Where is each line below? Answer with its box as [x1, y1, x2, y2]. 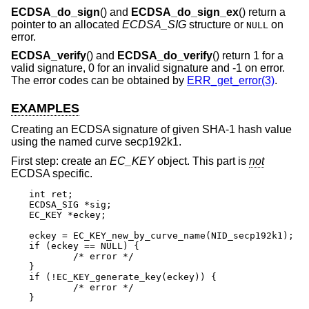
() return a [239, 6, 286, 18]
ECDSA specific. [11, 167, 92, 179]
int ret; [29, 188, 73, 199]
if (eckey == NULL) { [29, 240, 139, 251]
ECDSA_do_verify [117, 50, 212, 62]
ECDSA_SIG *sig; [29, 199, 112, 210]
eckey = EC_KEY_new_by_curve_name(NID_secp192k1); [29, 230, 294, 241]
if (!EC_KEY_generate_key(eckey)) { [29, 271, 217, 282]
